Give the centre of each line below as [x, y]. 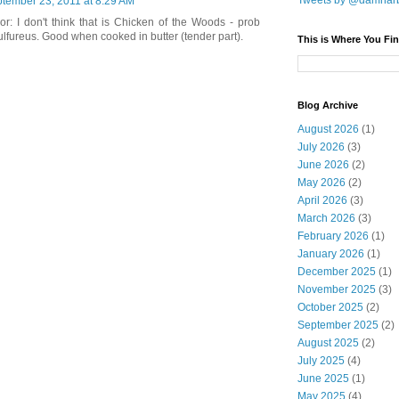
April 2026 [322, 201]
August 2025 [328, 343]
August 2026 [328, 130]
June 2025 [323, 379]
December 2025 [337, 272]
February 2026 [333, 236]
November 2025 [337, 290]
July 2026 [321, 147]
